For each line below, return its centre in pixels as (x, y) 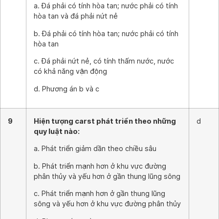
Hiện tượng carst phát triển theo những (105, 121)
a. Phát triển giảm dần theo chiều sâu (95, 149)
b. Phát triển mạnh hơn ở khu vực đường (100, 166)
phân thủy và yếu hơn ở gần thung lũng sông (107, 176)
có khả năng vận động (70, 71)
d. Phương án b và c (66, 88)
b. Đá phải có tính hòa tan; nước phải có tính (106, 33)
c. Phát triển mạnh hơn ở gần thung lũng (99, 194)
